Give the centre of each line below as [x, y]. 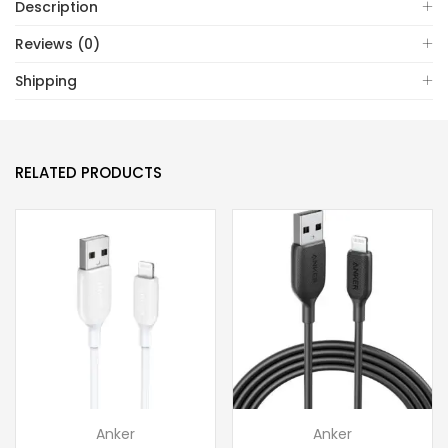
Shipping [46, 81]
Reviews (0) [57, 44]
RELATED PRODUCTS [88, 172]
